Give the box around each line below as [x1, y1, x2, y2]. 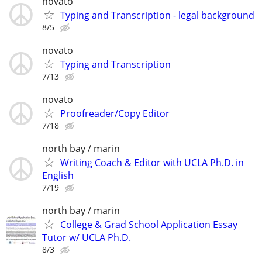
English [42, 169, 74, 182]
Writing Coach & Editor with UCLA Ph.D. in [60, 156, 244, 170]
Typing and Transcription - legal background [60, 8, 254, 22]
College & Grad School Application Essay [60, 218, 237, 232]
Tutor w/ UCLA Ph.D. [42, 231, 131, 244]
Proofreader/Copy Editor [60, 107, 170, 120]
